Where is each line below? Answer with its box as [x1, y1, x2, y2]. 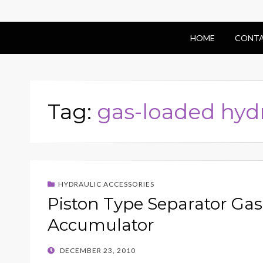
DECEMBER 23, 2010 [60, 246, 136, 255]
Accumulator [48, 215, 154, 235]
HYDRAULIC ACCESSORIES [58, 180, 154, 188]
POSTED [47, 245, 77, 254]
